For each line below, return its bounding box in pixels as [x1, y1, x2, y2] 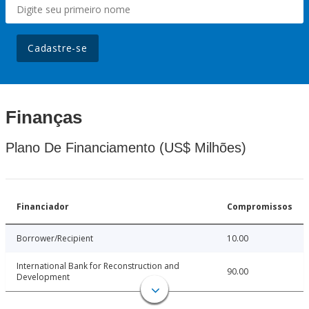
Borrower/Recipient [17, 232, 93, 245]
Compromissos [227, 201, 292, 213]
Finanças [6, 107, 82, 128]
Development [17, 271, 70, 283]
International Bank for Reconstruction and [17, 260, 179, 272]
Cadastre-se [28, 41, 88, 55]
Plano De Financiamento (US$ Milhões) [6, 140, 246, 156]
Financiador [17, 201, 69, 213]
